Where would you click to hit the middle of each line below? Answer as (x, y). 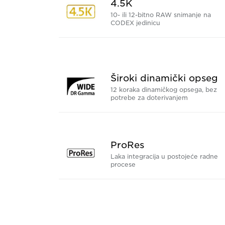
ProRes (127, 145)
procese (123, 165)
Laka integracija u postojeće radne (164, 157)
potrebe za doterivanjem (149, 98)
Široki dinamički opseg (164, 78)
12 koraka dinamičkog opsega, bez (164, 90)
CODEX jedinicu (135, 23)
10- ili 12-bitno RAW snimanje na (161, 15)
